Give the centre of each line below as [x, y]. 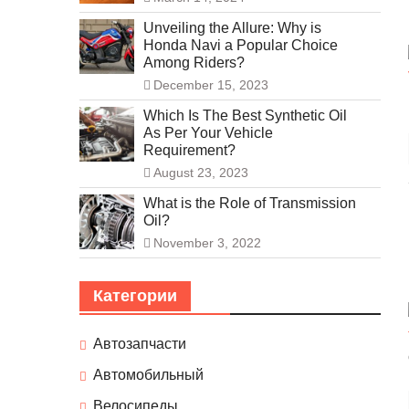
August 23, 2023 [201, 173]
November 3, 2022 [207, 243]
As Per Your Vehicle [208, 133]
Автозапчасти [140, 344]
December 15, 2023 [211, 85]
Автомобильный [148, 375]
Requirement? [189, 151]
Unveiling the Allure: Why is [232, 28]
